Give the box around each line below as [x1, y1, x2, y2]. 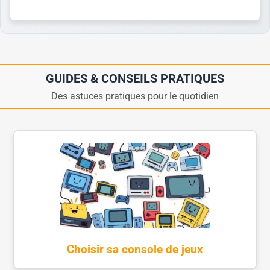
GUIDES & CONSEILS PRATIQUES [46, 71, 224, 86]
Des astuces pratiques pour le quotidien [51, 90, 219, 102]
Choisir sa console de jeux [67, 243, 203, 257]
